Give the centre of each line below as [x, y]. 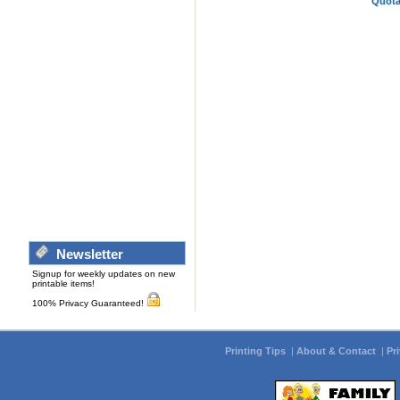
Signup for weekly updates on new [104, 274]
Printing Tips [256, 351]
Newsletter [86, 254]
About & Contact [337, 351]
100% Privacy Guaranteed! [89, 303]
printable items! [63, 283]
